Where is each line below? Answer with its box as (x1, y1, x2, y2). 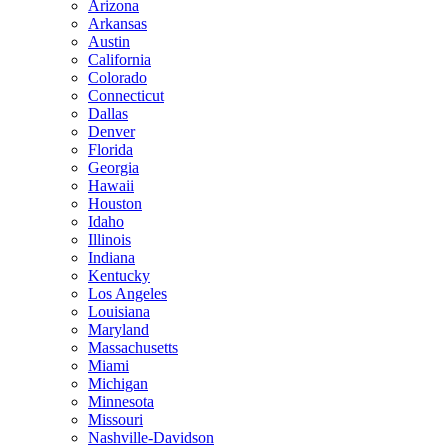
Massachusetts (88, 338, 178, 356)
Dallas (88, 104, 128, 122)
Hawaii (88, 176, 134, 194)
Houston (88, 194, 142, 212)
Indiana (88, 248, 135, 266)
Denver (88, 122, 135, 140)
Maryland (88, 320, 149, 338)
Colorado (88, 68, 147, 86)
